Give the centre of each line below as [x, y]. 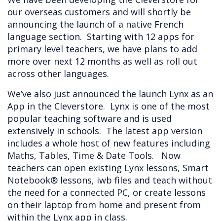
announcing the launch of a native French [95, 24]
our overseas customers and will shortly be [99, 12]
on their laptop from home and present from [104, 205]
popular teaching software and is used [90, 119]
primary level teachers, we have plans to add [102, 49]
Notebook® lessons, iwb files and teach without [110, 180]
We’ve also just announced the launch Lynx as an [110, 94]
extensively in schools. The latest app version [105, 131]
